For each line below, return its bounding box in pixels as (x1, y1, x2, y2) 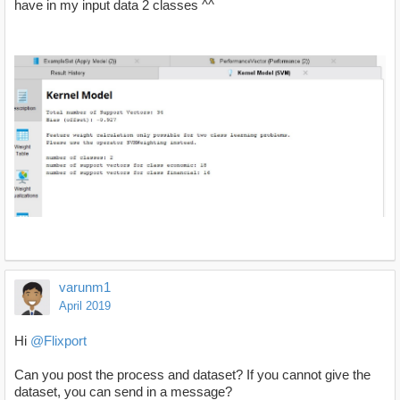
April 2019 (59, 298, 111, 312)
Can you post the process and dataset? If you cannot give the (14, 366, 371, 382)
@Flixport (30, 332, 87, 348)
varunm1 (59, 279, 111, 295)
